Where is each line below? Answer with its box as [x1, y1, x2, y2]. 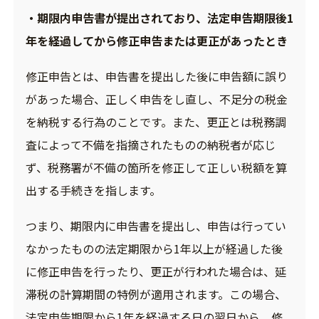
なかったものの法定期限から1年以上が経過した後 [25, 240, 283, 258]
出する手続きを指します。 [25, 182, 161, 199]
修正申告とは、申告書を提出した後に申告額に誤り [25, 68, 288, 85]
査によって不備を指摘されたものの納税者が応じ [25, 136, 276, 154]
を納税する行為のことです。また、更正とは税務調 [25, 113, 286, 131]
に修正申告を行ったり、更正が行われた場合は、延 [25, 263, 286, 281]
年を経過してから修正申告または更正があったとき [25, 32, 288, 50]
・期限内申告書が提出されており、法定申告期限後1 [25, 9, 293, 27]
